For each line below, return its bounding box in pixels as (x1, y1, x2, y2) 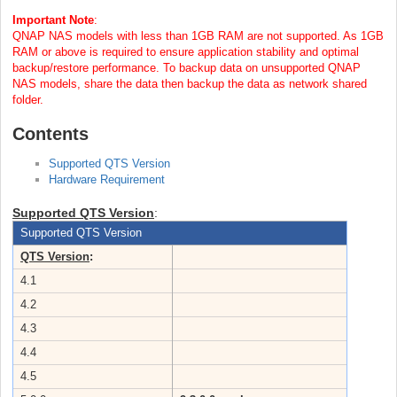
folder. (12, 92, 43, 106)
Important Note (12, 12, 94, 27)
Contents (12, 123, 89, 144)
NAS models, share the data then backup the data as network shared (12, 76, 367, 90)
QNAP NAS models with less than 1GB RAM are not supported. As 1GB (12, 28, 384, 43)
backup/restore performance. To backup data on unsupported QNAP (12, 60, 361, 74)
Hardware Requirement (48, 172, 165, 186)
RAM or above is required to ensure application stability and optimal (12, 44, 359, 58)
